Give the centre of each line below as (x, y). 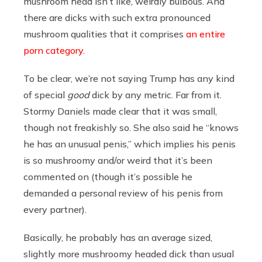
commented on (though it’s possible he (108, 176)
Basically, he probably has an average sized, (118, 237)
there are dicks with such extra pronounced (117, 17)
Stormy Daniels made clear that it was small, (120, 111)
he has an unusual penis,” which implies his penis (130, 144)
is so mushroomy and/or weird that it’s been (118, 160)
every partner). (55, 209)
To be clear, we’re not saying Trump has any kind (129, 78)
